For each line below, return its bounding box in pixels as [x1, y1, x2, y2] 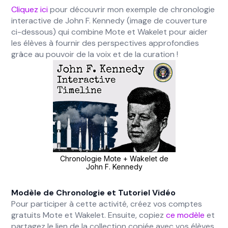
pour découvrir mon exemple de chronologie [48, 4, 215, 15]
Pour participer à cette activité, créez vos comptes [11, 198, 203, 209]
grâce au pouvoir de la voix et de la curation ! [11, 49, 179, 60]
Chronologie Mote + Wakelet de [60, 154, 168, 163]
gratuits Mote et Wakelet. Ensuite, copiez [11, 210, 166, 220]
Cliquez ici [11, 4, 48, 15]
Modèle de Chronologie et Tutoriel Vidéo [11, 187, 176, 198]
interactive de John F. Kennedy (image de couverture [11, 15, 208, 26]
